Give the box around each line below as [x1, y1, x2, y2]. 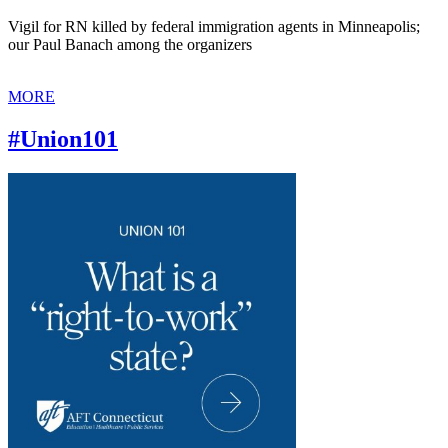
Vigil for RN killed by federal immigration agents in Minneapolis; [8, 18, 420, 36]
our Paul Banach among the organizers [8, 36, 252, 54]
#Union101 [8, 126, 118, 153]
